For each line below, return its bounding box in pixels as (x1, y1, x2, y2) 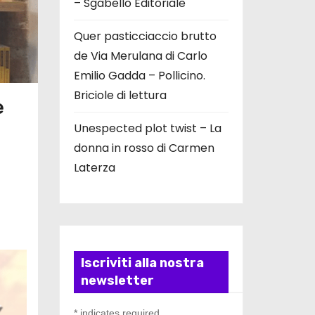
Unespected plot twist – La (73, 120, 221, 137)
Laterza (73, 160, 115, 176)
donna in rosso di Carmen (73, 140, 214, 157)
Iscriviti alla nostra (80, 255, 204, 271)
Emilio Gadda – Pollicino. (73, 67, 205, 84)
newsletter (80, 273, 154, 289)
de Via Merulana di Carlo (73, 48, 207, 65)
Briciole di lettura (73, 87, 167, 104)
